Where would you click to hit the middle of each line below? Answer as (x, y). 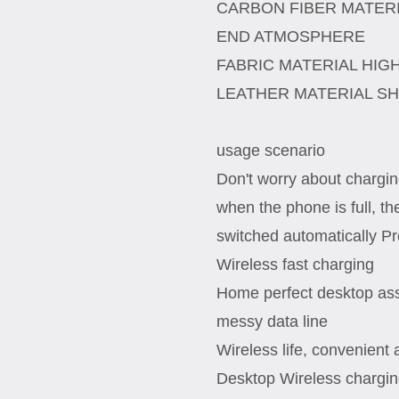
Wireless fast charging (295, 265)
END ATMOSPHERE (290, 37)
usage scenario (270, 151)
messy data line (272, 322)
